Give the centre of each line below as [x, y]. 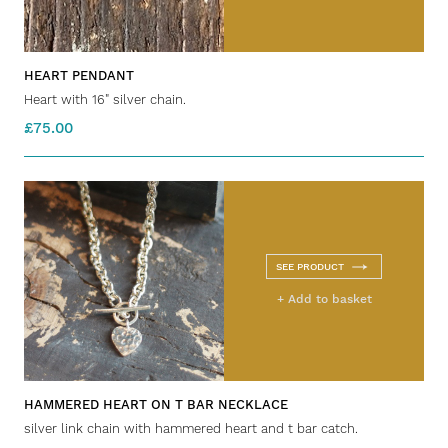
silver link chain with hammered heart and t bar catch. [193, 428]
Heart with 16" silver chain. [107, 99]
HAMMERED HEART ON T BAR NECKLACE [156, 404]
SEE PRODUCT [310, 266]
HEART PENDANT [79, 75]
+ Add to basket [324, 298]
